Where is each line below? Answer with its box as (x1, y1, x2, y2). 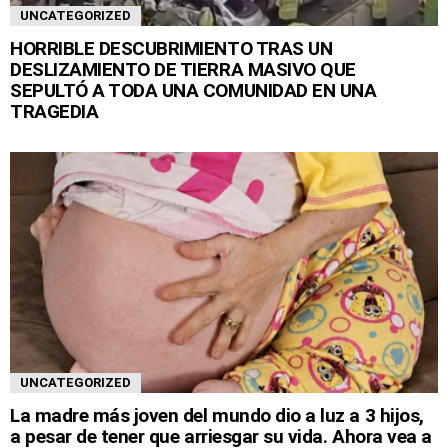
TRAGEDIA (10, 100, 99, 124)
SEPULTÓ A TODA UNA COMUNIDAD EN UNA (10, 79, 377, 103)
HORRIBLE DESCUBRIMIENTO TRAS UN (10, 37, 333, 61)
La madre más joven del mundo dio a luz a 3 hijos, (10, 404, 424, 428)
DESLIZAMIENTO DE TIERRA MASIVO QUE (10, 58, 356, 82)
